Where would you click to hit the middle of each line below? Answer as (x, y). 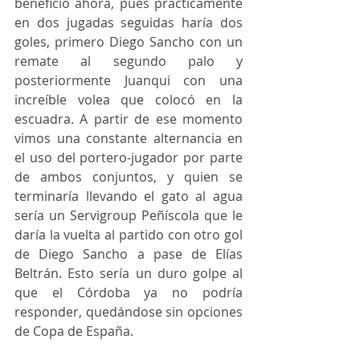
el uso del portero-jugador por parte (129, 158)
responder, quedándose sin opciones (129, 312)
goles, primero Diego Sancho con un (129, 42)
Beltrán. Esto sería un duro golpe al (129, 274)
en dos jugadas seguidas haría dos (129, 23)
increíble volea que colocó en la (129, 100)
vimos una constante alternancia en (129, 139)
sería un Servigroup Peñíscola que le (129, 216)
